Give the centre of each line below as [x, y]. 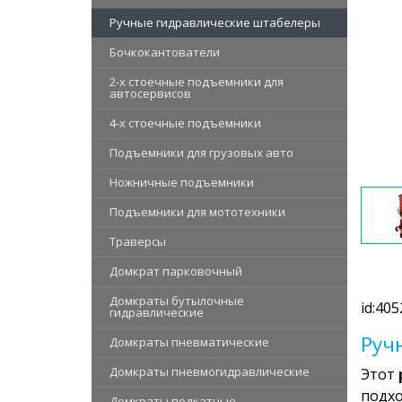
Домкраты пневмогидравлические [210, 371]
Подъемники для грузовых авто [201, 152]
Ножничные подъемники [182, 182]
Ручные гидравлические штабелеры [215, 22]
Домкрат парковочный [176, 271]
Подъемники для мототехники [197, 211]
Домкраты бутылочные [177, 300]
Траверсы [138, 241]
